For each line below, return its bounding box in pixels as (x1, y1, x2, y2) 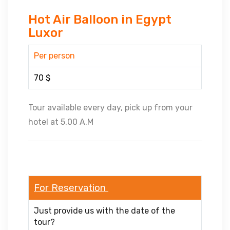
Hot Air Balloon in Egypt (28, 12, 171, 27)
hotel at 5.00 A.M (28, 117, 93, 127)
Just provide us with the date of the (34, 206, 175, 216)
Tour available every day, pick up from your (28, 103, 193, 112)
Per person (34, 51, 77, 61)
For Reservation (34, 182, 108, 194)
